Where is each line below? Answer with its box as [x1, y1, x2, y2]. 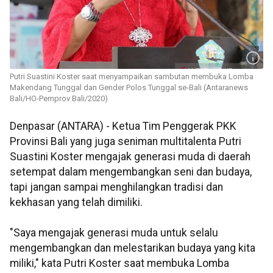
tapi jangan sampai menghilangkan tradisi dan [10, 181, 223, 194]
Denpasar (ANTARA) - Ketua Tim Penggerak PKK [10, 120, 236, 133]
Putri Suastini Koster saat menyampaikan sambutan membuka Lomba [10, 72, 253, 82]
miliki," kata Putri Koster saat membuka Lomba [10, 257, 229, 270]
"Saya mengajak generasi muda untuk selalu [10, 227, 218, 239]
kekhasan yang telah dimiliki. [10, 196, 143, 209]
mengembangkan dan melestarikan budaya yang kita [10, 242, 255, 255]
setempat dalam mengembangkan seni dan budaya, [10, 166, 252, 179]
